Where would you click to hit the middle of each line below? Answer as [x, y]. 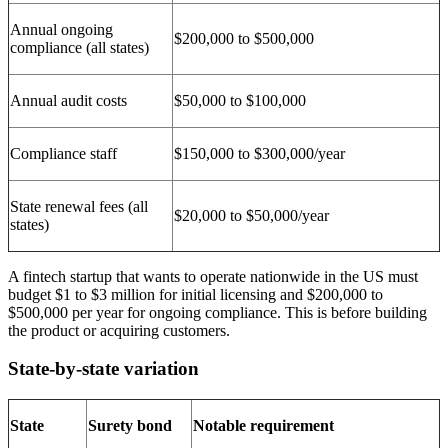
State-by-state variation [103, 369]
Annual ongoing [61, 29]
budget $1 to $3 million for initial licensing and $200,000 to [195, 294]
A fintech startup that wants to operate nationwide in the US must [213, 276]
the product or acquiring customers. [119, 330]
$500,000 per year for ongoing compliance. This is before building [217, 312]
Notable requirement [263, 425]
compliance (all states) [79, 47]
